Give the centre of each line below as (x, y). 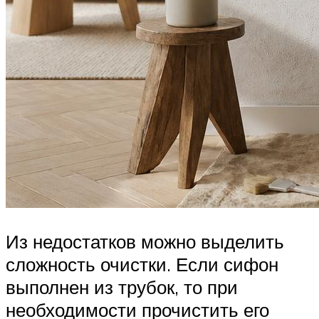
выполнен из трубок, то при (122, 287)
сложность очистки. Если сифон (142, 265)
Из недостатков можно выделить (145, 242)
